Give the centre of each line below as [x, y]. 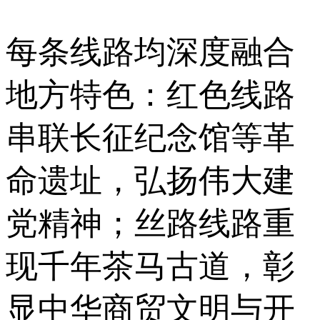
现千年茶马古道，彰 [150, 266]
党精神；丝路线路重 [150, 223]
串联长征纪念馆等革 [150, 137]
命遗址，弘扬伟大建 [150, 180]
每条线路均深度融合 [150, 52]
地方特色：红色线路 [150, 95]
